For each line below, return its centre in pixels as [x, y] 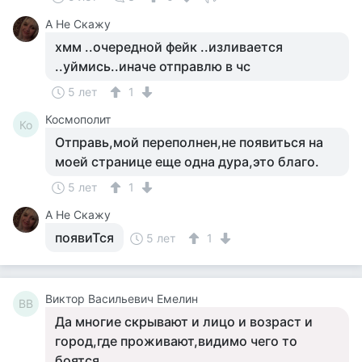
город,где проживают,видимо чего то [176, 341]
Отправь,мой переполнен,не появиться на [189, 142]
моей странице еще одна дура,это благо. [187, 162]
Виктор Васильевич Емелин [122, 299]
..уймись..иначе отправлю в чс [153, 66]
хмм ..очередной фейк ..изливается [169, 47]
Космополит [78, 119]
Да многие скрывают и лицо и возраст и [184, 322]
